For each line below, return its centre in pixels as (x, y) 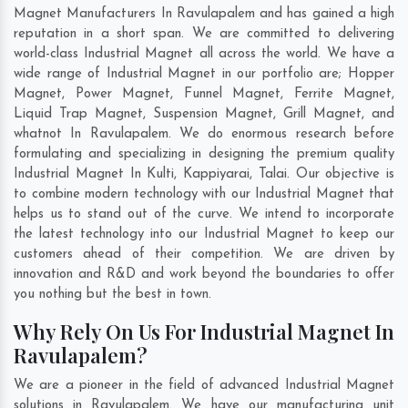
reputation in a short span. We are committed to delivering (204, 35)
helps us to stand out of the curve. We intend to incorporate (204, 215)
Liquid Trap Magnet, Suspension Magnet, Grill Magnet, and (204, 115)
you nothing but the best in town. (115, 295)
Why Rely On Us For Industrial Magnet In (204, 332)
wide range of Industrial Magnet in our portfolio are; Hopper (204, 75)
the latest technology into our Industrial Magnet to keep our (204, 235)
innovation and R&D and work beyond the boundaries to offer (204, 275)
